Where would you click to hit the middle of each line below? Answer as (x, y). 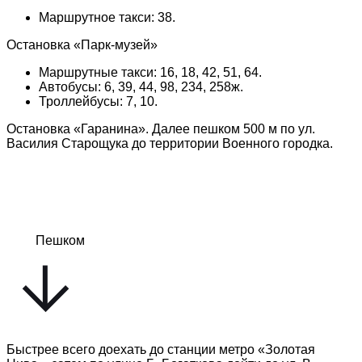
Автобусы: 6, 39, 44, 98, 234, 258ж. (141, 86)
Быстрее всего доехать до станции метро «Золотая (161, 349)
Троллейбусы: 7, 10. (98, 101)
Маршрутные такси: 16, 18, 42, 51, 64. (150, 72)
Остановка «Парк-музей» (82, 44)
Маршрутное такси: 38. (107, 17)
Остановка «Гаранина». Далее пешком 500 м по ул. (161, 128)
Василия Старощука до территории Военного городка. (170, 143)
